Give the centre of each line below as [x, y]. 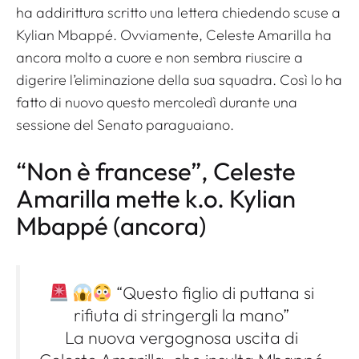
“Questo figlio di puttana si [213, 293]
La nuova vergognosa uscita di [182, 338]
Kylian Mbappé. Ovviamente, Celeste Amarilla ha [174, 35]
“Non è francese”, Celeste [156, 171]
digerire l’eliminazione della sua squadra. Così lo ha [179, 80]
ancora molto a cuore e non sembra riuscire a [159, 58]
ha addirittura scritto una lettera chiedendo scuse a [178, 13]
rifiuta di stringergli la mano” [182, 315]
